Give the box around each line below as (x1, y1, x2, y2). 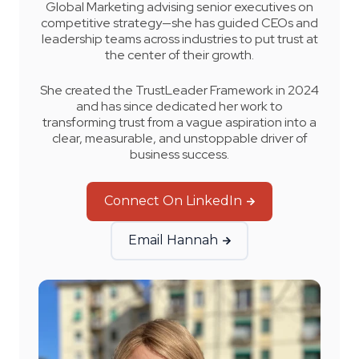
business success (130, 145, 227, 163)
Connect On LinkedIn (104, 193, 242, 209)
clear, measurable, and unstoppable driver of (51, 129, 308, 147)
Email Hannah (128, 232, 218, 248)
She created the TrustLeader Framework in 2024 (40, 81, 319, 99)
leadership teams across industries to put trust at (41, 30, 318, 47)
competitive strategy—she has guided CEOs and (41, 14, 318, 31)
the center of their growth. (105, 46, 254, 63)
